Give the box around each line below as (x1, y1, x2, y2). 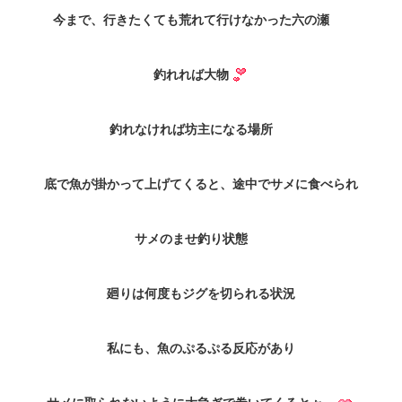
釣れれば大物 (153, 67, 229, 83)
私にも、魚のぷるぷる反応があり (107, 341, 295, 356)
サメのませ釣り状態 (135, 232, 248, 247)
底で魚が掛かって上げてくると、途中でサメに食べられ (44, 177, 358, 192)
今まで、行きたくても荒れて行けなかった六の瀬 (53, 13, 329, 28)
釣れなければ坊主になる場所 (109, 122, 273, 137)
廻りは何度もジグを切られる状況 (107, 286, 295, 301)
